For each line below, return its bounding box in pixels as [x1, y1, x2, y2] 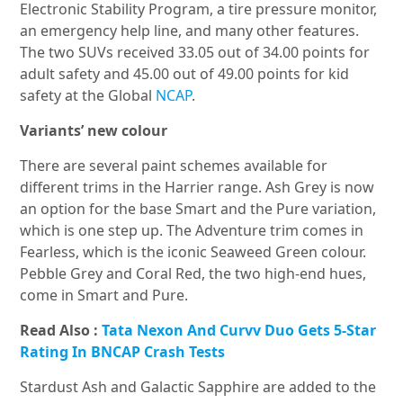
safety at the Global [20, 85, 157, 106]
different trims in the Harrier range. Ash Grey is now [20, 177, 375, 198]
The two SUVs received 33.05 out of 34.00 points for [20, 42, 371, 63]
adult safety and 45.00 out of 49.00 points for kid [20, 64, 350, 85]
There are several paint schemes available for [20, 156, 328, 176]
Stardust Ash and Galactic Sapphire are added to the [20, 377, 377, 398]
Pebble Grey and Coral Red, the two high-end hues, [20, 264, 367, 284]
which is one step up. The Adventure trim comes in [20, 220, 364, 241]
